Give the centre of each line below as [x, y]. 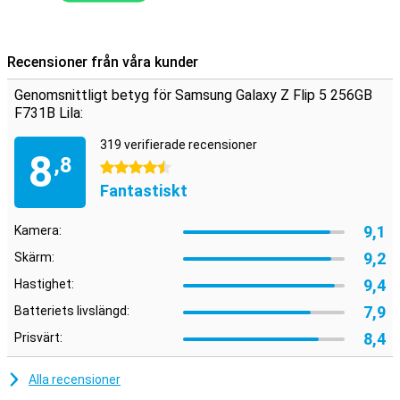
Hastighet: [44, 284]
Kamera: [38, 230]
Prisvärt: [38, 337]
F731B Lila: [49, 113]
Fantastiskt [144, 191]
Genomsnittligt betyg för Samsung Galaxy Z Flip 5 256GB [193, 95]
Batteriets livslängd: [72, 311]
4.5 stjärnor [133, 168]
